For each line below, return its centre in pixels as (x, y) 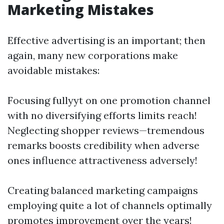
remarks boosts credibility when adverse (103, 145)
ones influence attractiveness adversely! (102, 160)
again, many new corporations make (93, 55)
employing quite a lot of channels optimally (110, 205)
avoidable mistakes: (53, 70)
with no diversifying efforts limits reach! (102, 115)
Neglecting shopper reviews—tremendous (106, 130)
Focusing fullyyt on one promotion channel (109, 100)
